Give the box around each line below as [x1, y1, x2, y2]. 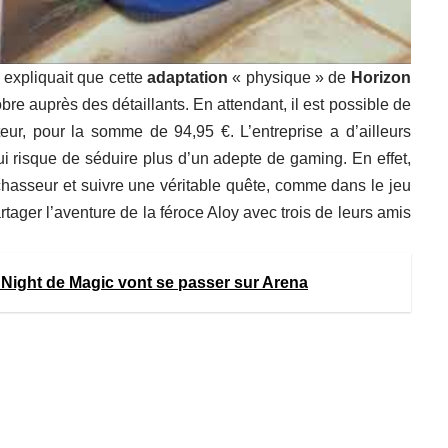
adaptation [146, 68, 228, 86]
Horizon [350, 68, 411, 86]
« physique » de [227, 68, 351, 86]
